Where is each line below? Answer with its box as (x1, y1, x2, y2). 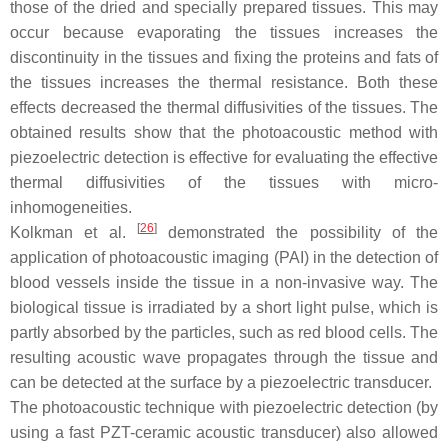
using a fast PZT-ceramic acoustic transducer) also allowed (10, 424, 438, 442)
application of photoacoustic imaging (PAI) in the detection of (10, 249, 438, 267)
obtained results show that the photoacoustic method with (10, 124, 438, 142)
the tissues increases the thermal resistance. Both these (10, 74, 438, 92)
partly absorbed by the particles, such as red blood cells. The (10, 324, 438, 342)
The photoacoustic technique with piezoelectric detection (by (10, 399, 438, 417)
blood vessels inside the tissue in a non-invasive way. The (10, 274, 438, 292)
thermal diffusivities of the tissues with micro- (10, 174, 438, 192)
